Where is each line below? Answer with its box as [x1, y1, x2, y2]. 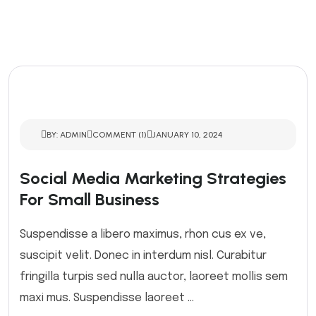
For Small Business [20, 189, 159, 209]
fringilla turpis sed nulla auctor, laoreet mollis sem [20, 271, 288, 283]
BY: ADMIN [47, 130, 87, 140]
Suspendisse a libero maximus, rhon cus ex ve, [20, 229, 266, 241]
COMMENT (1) [92, 130, 147, 140]
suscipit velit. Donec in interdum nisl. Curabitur [20, 250, 267, 262]
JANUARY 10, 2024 [152, 130, 222, 140]
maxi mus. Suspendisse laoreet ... [20, 292, 194, 304]
